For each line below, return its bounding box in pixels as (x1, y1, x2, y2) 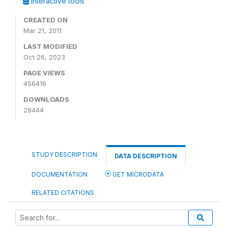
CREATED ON (23, 16, 68, 24)
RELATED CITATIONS (32, 189, 94, 196)
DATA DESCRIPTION (115, 152, 177, 160)
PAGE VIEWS (23, 69, 65, 77)
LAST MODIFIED (23, 42, 77, 50)
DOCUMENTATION (32, 170, 88, 178)
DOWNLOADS (23, 95, 69, 103)
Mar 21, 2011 (23, 26, 62, 35)
